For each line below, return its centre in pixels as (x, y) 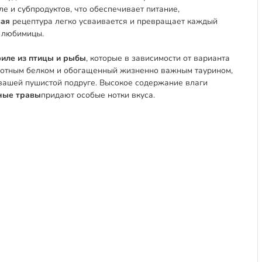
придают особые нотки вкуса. (98, 95)
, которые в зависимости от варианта (158, 58)
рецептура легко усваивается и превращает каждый (115, 21)
